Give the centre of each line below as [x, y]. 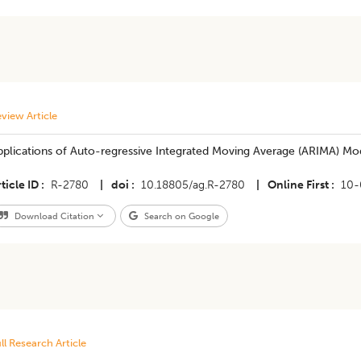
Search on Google [180, 216]
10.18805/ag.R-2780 [193, 185]
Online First [298, 185]
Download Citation [54, 216]
